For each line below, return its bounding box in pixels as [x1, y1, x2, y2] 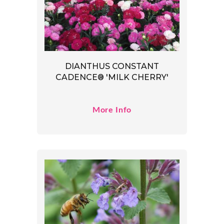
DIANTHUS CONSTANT [65, 61, 159, 71]
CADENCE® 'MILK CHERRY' [55, 72, 168, 82]
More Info [92, 106, 131, 114]
